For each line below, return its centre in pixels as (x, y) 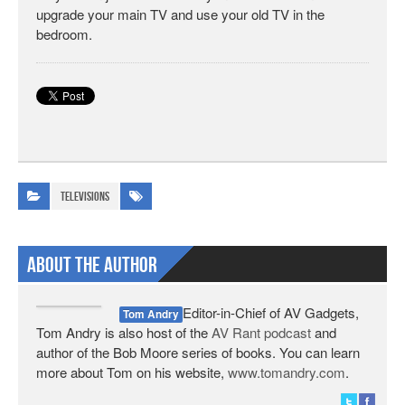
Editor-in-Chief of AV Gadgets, (271, 312)
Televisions (85, 197)
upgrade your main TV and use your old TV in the (180, 14)
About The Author (92, 265)
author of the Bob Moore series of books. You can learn (198, 352)
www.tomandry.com (287, 372)
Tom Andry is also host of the (124, 332)
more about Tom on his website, (132, 372)
